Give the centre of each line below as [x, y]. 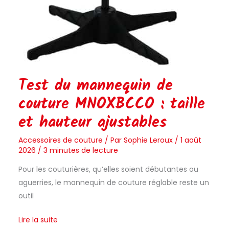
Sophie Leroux [149, 140]
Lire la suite [38, 220]
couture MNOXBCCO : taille [111, 105]
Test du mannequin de [95, 86]
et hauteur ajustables [92, 123]
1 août [191, 140]
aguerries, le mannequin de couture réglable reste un [113, 183]
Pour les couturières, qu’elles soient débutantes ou [108, 169]
